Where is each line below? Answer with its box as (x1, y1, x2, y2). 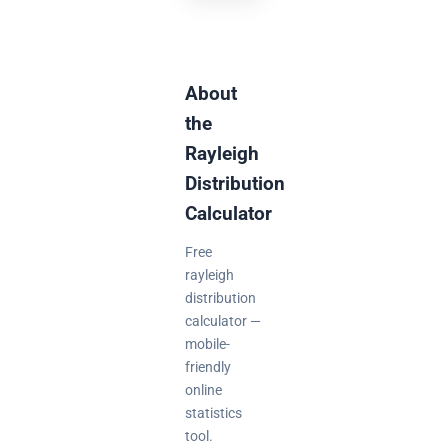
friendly (185, 358, 232, 376)
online (185, 381, 223, 399)
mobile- (185, 335, 231, 353)
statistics (185, 404, 243, 422)
